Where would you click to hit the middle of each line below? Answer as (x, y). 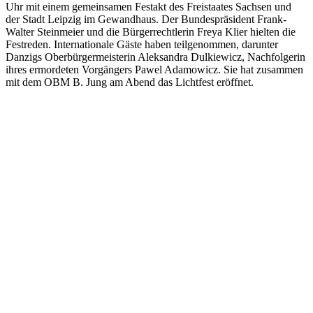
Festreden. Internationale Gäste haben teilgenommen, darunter (142, 44)
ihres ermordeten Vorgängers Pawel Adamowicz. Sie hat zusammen (154, 69)
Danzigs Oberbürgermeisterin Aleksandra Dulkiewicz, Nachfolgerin (155, 57)
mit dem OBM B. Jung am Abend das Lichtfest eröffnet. (130, 82)
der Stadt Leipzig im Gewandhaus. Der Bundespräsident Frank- (146, 19)
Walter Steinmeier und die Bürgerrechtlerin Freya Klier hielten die (151, 31)
